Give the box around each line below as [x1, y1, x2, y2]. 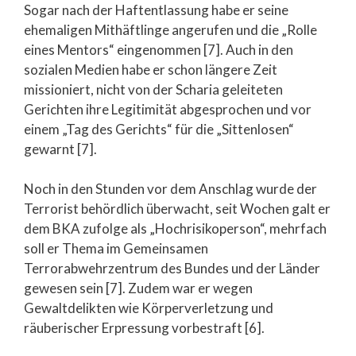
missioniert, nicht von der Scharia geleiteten [24, 80, 283, 98]
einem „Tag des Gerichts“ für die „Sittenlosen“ [24, 120, 294, 137]
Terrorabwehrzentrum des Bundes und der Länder [24, 260, 320, 277]
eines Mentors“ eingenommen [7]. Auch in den [24, 41, 293, 58]
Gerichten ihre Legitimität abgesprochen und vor [24, 100, 311, 118]
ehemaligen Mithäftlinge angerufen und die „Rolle [24, 21, 317, 38]
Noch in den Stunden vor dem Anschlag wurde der [24, 180, 317, 197]
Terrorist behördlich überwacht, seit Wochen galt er [24, 200, 331, 217]
